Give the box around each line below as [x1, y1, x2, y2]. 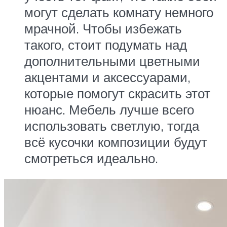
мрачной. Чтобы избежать [24, 20, 182, 36]
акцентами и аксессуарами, [24, 68, 191, 85]
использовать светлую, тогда [24, 117, 199, 134]
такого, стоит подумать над [24, 36, 187, 53]
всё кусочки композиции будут [24, 133, 207, 150]
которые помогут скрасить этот [24, 85, 210, 101]
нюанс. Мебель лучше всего [24, 101, 194, 118]
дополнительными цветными [24, 52, 200, 69]
